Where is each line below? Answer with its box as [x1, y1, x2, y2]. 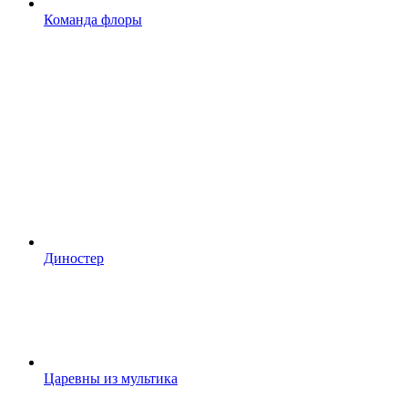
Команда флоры [44, 12, 142, 28]
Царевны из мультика [44, 371, 178, 387]
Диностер [44, 250, 104, 267]
